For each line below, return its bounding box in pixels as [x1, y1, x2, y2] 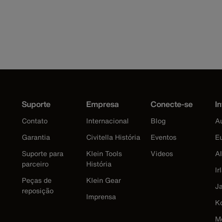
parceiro [22, 158, 49, 169]
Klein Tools [86, 148, 122, 159]
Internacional [86, 115, 129, 126]
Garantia [22, 131, 50, 142]
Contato [22, 115, 48, 126]
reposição [22, 185, 54, 196]
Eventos [151, 131, 176, 142]
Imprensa [86, 191, 116, 202]
